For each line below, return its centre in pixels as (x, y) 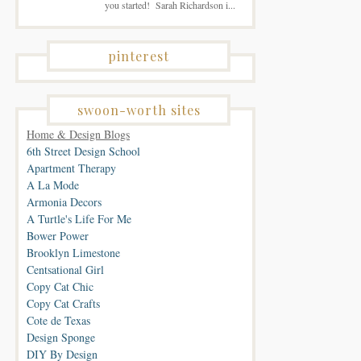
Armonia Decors (64, 201)
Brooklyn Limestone (73, 252)
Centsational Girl (65, 269)
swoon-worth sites (139, 110)
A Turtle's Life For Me (79, 218)
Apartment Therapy (71, 168)
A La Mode (53, 185)
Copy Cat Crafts (63, 303)
